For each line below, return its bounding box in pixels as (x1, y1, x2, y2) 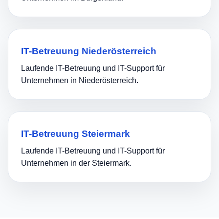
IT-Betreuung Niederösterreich (21, 46, 156, 57)
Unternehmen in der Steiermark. (21, 158, 131, 167)
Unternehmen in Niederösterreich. (21, 76, 138, 85)
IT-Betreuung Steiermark (21, 128, 130, 139)
